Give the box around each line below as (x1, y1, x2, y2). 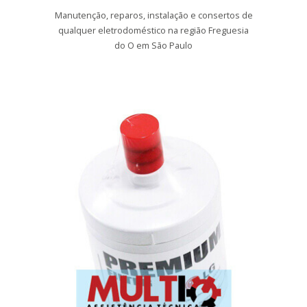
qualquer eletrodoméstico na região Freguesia (58, 24, 249, 36)
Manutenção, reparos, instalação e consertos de (54, 9, 253, 21)
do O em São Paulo (114, 39, 193, 51)
